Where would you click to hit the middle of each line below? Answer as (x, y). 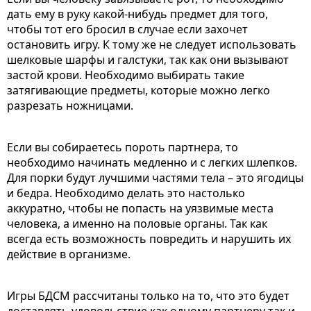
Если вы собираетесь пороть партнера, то (123, 147)
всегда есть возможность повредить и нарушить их (149, 238)
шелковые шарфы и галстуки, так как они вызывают (148, 59)
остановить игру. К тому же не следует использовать (152, 44)
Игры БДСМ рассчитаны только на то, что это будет (148, 295)
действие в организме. (69, 254)
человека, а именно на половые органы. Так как (137, 223)
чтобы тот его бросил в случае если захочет (127, 29)
